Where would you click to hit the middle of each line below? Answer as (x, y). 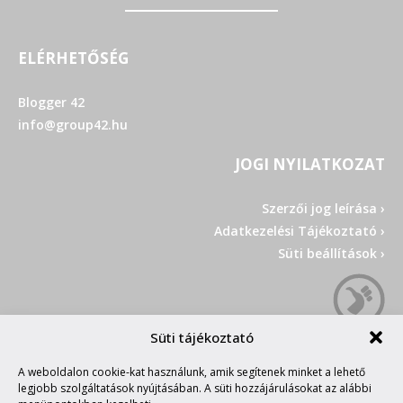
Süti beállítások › (331, 253)
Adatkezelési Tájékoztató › (300, 230)
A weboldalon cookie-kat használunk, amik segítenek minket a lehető (192, 372)
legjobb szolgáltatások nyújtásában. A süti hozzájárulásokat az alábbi (195, 388)
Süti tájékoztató (201, 337)
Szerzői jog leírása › (323, 208)
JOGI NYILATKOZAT (310, 164)
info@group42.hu (73, 124)
